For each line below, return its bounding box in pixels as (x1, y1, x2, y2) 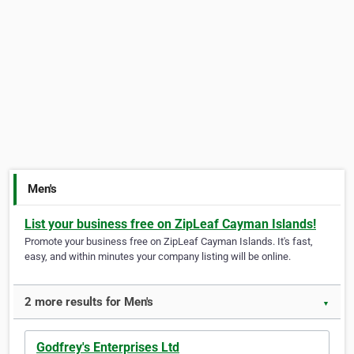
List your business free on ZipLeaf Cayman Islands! (24, 217, 316, 232)
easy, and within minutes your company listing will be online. (24, 250, 291, 263)
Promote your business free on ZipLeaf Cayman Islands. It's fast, (24, 235, 313, 248)
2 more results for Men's (24, 295, 153, 310)
